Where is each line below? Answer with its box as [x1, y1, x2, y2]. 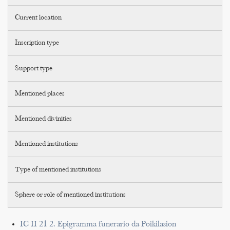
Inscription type [15, 40, 60, 47]
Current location [15, 14, 62, 22]
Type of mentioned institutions [15, 166, 102, 174]
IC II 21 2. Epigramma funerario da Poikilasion [20, 220, 176, 229]
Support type [15, 65, 53, 72]
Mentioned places [15, 90, 65, 98]
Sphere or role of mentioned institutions [15, 191, 126, 199]
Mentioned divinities [15, 116, 72, 123]
